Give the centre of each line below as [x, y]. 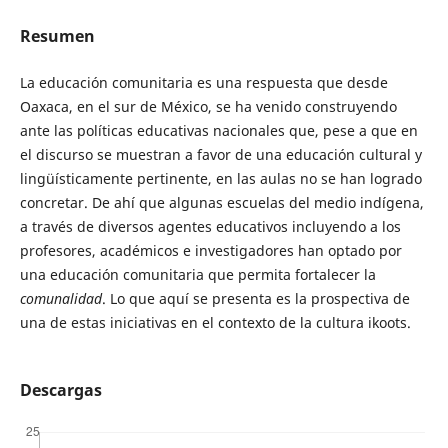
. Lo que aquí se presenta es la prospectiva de [255, 298]
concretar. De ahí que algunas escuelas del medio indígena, [221, 202]
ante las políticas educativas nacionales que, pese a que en [218, 130]
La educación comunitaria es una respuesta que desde [203, 82]
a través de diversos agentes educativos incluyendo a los [210, 226]
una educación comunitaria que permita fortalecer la [197, 274]
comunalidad [60, 298]
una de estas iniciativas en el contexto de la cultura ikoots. [215, 322]
